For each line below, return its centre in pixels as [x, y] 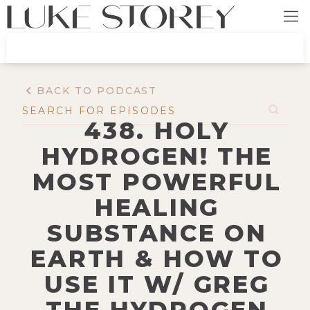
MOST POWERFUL [157, 182]
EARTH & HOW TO [157, 258]
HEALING [157, 207]
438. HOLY [157, 130]
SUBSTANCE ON [157, 233]
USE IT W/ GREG [157, 284]
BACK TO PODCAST [97, 91]
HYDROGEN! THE [157, 156]
